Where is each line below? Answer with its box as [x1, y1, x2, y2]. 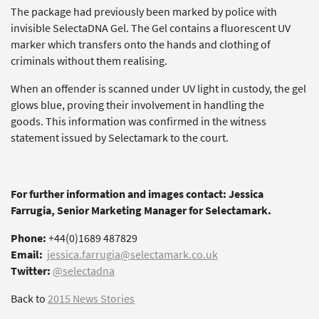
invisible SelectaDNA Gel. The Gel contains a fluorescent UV [11, 21, 291, 36]
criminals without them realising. [11, 53, 167, 69]
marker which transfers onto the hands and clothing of [11, 37, 271, 53]
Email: [11, 247, 43, 263]
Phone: [11, 231, 46, 246]
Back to [11, 291, 48, 307]
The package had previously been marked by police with [11, 4, 277, 20]
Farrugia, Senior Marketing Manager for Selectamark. [11, 203, 271, 219]
